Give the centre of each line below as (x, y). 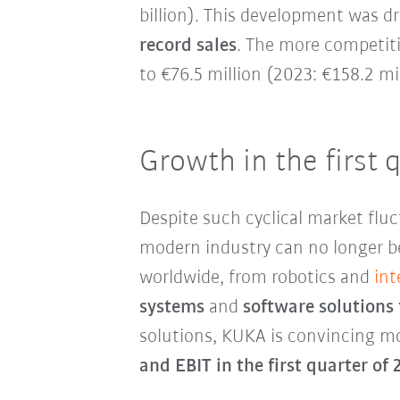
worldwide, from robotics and (256, 279)
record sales (187, 46)
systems (171, 308)
